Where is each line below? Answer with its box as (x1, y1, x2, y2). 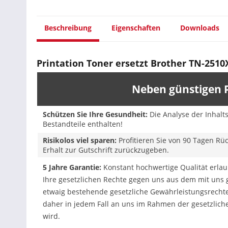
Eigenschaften (111, 23, 160, 33)
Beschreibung (44, 23, 92, 33)
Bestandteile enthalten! (43, 119, 123, 129)
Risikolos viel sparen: (43, 135, 117, 145)
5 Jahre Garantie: (43, 162, 101, 172)
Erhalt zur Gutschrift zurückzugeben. (43, 145, 169, 155)
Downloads (180, 23, 219, 33)
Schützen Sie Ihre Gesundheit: (43, 109, 148, 119)
